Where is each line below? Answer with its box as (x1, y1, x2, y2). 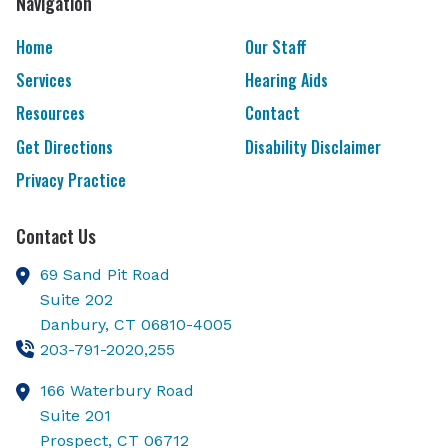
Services (16, 68, 72, 93)
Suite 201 (40, 405, 111, 425)
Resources (16, 101, 85, 126)
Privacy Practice (16, 167, 126, 192)
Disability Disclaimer (244, 134, 381, 159)
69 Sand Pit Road (40, 264, 170, 284)
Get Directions (16, 134, 113, 159)
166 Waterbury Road (40, 380, 194, 400)
